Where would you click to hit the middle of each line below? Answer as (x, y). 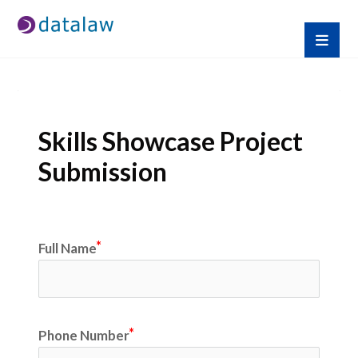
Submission (102, 171)
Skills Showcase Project (170, 141)
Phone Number (84, 335)
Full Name (67, 248)
